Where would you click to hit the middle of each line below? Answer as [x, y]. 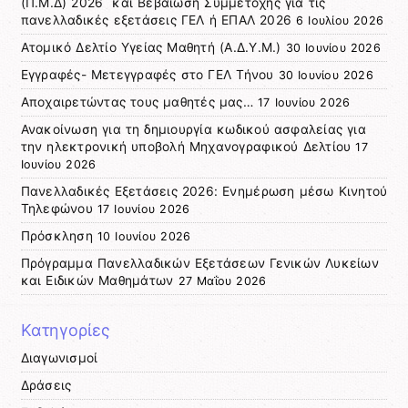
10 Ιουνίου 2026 [144, 236]
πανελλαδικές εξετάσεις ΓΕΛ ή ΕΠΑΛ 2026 [156, 20]
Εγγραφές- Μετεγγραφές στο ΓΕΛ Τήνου [147, 74]
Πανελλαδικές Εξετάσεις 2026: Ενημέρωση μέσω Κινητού [204, 191]
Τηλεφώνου [56, 208]
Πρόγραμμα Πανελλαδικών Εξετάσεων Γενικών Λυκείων [199, 263]
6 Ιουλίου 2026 [340, 20]
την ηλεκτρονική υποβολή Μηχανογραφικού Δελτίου [186, 146]
